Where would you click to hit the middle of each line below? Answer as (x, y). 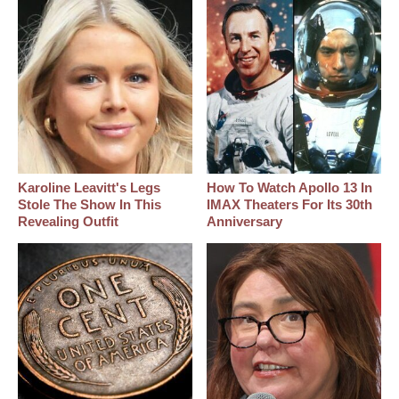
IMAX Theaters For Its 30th (290, 205)
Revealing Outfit (68, 222)
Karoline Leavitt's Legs (89, 188)
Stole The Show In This (90, 205)
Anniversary (245, 222)
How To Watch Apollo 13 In (290, 188)
